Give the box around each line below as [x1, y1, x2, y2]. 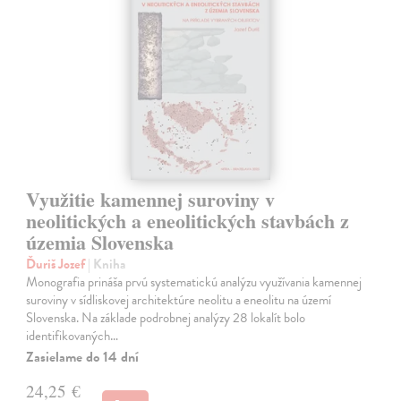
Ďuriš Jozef [26, 253, 89, 274]
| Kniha [88, 253, 126, 274]
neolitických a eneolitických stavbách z [26, 205, 350, 235]
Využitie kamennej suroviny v [26, 183, 276, 214]
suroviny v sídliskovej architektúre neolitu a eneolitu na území [26, 289, 332, 310]
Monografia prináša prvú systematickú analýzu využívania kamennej [26, 271, 363, 292]
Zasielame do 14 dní [26, 346, 140, 368]
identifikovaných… [26, 325, 119, 346]
